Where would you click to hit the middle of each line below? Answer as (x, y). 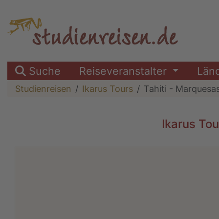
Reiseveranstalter (124, 71)
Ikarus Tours (108, 89)
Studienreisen (43, 89)
